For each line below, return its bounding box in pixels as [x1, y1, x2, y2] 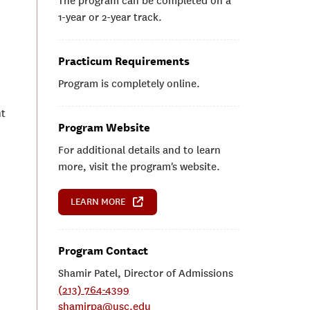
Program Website [57, 121, 150, 134]
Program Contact [57, 244, 148, 257]
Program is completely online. [57, 77, 200, 90]
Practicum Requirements [57, 55, 190, 68]
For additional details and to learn [57, 144, 221, 156]
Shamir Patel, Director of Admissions [57, 267, 233, 280]
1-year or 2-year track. [57, 11, 162, 24]
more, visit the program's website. [57, 161, 220, 173]
